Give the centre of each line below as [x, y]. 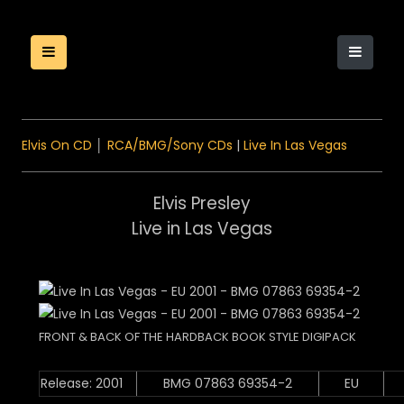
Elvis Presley [202, 203]
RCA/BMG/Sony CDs [170, 145]
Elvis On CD [57, 145]
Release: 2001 [82, 383]
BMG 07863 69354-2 [228, 383]
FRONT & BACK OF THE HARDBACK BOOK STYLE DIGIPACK [197, 337]
